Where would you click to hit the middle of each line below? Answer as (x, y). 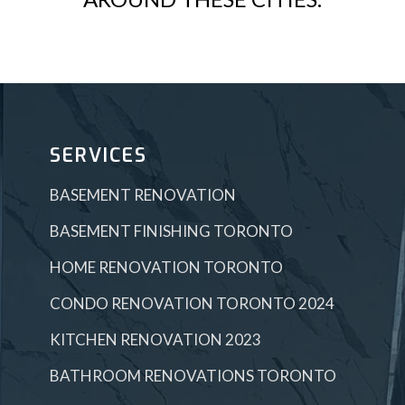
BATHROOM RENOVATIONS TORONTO (193, 376)
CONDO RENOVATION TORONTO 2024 (193, 304)
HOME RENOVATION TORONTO (167, 268)
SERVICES (99, 156)
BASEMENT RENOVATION (143, 195)
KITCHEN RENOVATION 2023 (156, 340)
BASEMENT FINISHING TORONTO (172, 231)
